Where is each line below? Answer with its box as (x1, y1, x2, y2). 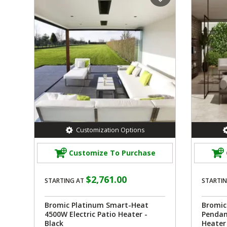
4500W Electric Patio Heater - (45, 209, 147, 219)
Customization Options (75, 125, 144, 134)
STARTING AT (45, 176, 84, 185)
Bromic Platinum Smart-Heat (45, 200, 148, 210)
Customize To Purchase (68, 148, 156, 158)
